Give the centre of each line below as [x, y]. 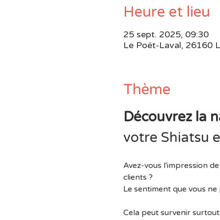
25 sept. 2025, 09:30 [166, 34]
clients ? [138, 177]
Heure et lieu [166, 12]
